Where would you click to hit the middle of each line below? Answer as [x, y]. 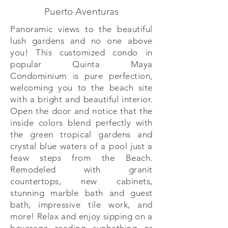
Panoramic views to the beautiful [81, 29]
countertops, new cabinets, [81, 181]
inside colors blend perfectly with [81, 123]
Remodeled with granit [81, 169]
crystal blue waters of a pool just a [81, 146]
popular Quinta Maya [81, 64]
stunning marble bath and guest [81, 193]
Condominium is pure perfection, [81, 76]
